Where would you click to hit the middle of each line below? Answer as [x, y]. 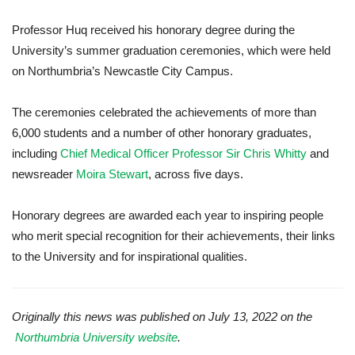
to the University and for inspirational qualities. [130, 257]
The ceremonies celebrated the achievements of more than [164, 113]
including [36, 154]
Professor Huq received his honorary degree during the [153, 30]
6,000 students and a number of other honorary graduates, [162, 133]
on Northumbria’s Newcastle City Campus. [122, 71]
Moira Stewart [112, 174]
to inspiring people [277, 216]
